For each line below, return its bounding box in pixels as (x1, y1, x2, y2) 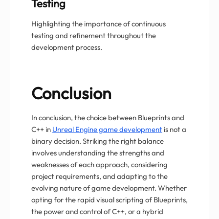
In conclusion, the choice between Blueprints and (31, 112, 184, 122)
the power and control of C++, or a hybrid (31, 206, 163, 216)
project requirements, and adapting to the (31, 171, 168, 181)
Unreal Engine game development (52, 124, 162, 134)
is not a (162, 124, 186, 134)
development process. (31, 42, 102, 52)
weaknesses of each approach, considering (31, 159, 168, 169)
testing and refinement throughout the (31, 30, 156, 40)
